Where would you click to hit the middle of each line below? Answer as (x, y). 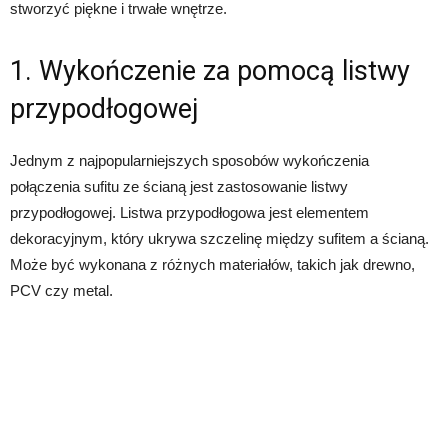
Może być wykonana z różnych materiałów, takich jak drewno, (212, 264)
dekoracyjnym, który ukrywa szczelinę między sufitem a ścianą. (219, 238)
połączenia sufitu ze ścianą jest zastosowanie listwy (179, 186)
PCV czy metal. (61, 290)
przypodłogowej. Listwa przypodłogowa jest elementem (189, 212)
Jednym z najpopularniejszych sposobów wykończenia (189, 160)
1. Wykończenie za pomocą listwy (210, 71)
